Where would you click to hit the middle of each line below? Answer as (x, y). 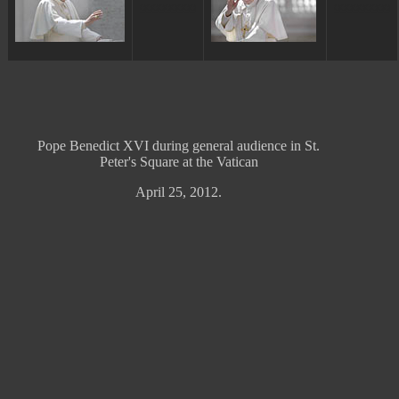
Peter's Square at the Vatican (179, 162)
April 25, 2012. (179, 192)
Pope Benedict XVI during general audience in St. (179, 146)
